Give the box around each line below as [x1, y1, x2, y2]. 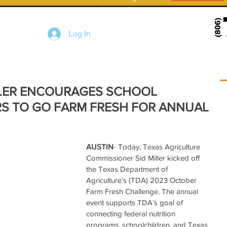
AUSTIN [86, 142, 113, 151]
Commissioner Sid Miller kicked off [86, 154, 202, 162]
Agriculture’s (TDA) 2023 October [86, 176, 199, 184]
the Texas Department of [86, 165, 170, 173]
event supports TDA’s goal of [86, 198, 185, 207]
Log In [68, 29, 91, 39]
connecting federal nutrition [86, 209, 177, 218]
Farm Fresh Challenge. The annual [86, 187, 200, 196]
